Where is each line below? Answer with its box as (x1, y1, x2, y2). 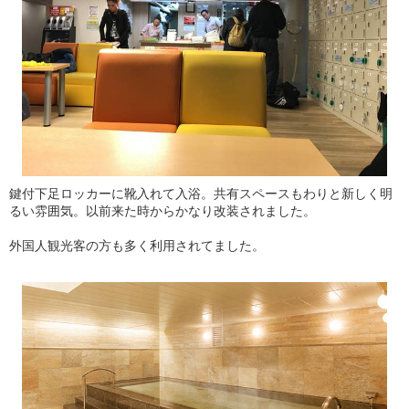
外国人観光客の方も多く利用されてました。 (9, 238, 265, 253)
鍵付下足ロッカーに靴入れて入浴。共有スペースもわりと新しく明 (9, 186, 393, 201)
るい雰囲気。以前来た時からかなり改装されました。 (9, 204, 316, 218)
